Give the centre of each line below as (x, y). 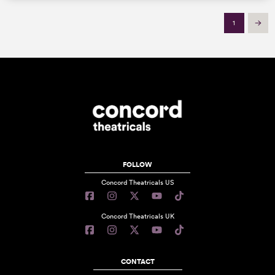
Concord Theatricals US (137, 182)
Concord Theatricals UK (137, 216)
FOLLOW (137, 164)
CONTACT (137, 261)
